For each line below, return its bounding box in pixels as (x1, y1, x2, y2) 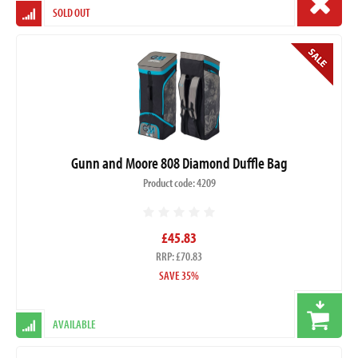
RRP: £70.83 (156, 249, 202, 265)
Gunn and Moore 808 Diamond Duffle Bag (70, 153, 288, 173)
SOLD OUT (53, 4, 90, 20)
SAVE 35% (159, 268, 199, 284)
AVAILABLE (53, 316, 96, 332)
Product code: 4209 (142, 175, 216, 191)
